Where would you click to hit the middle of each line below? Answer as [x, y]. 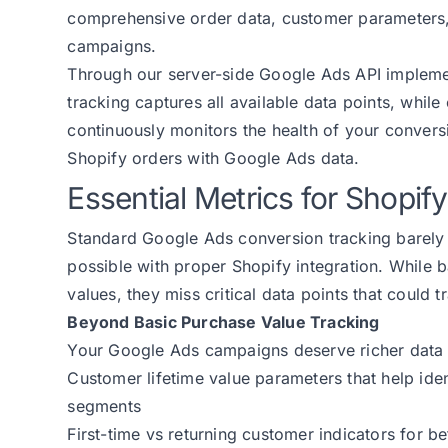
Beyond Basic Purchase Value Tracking [223, 322]
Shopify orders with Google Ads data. [213, 158]
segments [104, 406]
